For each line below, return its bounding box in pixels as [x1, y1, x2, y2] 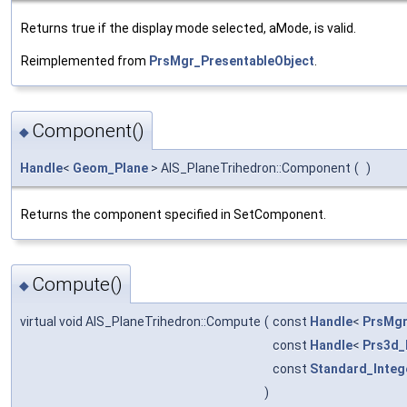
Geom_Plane [73, 161, 148, 176]
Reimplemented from [21, 53, 149, 68]
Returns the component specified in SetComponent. [21, 207, 326, 223]
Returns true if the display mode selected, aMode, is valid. [21, 20, 356, 35]
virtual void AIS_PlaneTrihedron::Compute [20, 314, 261, 330]
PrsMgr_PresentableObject [149, 53, 314, 68]
